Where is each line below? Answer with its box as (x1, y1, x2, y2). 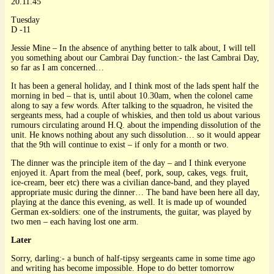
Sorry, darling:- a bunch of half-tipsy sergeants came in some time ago (11, 253, 255, 263)
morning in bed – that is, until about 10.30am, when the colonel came (11, 91, 253, 100)
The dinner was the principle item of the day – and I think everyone (11, 158, 246, 168)
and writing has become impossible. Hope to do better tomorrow (11, 263, 234, 273)
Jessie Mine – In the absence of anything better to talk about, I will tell (11, 43, 256, 53)
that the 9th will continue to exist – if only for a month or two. (11, 139, 229, 149)
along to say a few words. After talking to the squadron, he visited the (11, 100, 253, 110)
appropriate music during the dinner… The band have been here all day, (11, 187, 260, 197)
